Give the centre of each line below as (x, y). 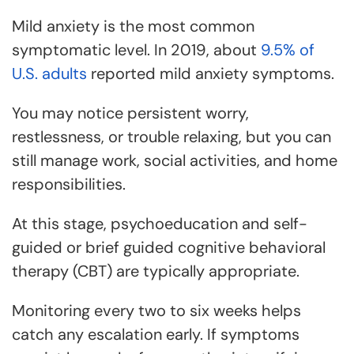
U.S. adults (49, 73)
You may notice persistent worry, (130, 113)
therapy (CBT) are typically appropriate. (156, 271)
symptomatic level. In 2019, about (136, 50)
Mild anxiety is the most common (133, 26)
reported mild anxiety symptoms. (211, 73)
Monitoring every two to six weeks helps (156, 311)
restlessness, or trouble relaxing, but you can (171, 137)
